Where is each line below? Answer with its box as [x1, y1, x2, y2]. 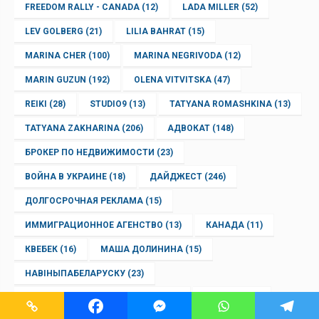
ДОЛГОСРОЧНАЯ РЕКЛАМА [25, 196, 143, 206]
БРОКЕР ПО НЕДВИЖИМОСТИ [25, 147, 155, 158]
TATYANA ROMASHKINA [169, 99, 272, 110]
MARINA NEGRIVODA [134, 51, 222, 61]
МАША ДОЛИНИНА [100, 244, 183, 255]
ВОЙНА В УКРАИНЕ [25, 172, 107, 182]
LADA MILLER [182, 2, 239, 13]
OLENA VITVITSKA [134, 75, 211, 85]
